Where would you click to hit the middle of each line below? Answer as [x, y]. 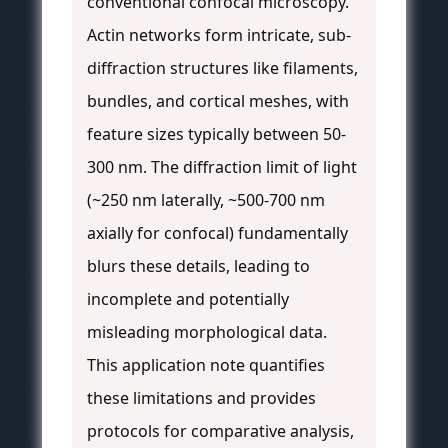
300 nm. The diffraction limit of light [222, 167]
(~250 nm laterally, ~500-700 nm [206, 200]
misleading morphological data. [207, 332]
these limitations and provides [201, 398]
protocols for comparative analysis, [220, 431]
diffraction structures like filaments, [222, 68]
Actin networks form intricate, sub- [219, 35]
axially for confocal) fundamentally [217, 233]
